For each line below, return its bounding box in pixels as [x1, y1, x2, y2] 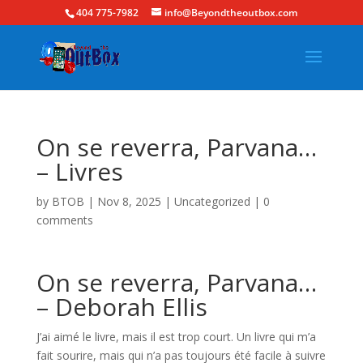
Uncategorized [173, 194, 250, 209]
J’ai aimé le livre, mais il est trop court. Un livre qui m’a [36, 329, 316, 344]
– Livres [36, 155, 123, 188]
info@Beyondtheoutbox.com [164, 6, 298, 19]
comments [36, 212, 93, 228]
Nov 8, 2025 [96, 194, 161, 209]
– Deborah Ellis [36, 290, 207, 323]
